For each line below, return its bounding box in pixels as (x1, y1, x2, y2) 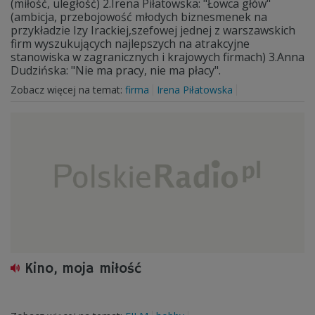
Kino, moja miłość (25, 260, 141, 278)
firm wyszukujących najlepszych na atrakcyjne (11, 36, 250, 51)
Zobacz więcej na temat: (11, 83, 125, 96)
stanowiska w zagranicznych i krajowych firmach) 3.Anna (11, 49, 304, 65)
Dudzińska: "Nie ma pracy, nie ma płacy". (11, 63, 221, 78)
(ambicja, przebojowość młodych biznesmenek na (11, 9, 267, 25)
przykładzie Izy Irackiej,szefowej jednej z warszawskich (11, 22, 295, 38)
